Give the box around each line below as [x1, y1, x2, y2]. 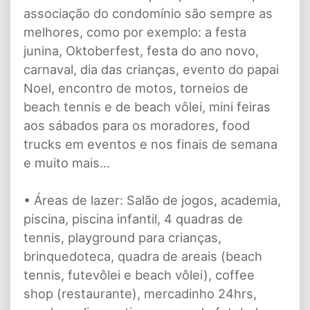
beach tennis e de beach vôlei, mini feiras [24, 98, 271, 114]
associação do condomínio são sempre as [24, 5, 273, 21]
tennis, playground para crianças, [24, 229, 221, 245]
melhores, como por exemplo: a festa [24, 24, 246, 39]
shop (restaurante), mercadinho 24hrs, [24, 285, 257, 301]
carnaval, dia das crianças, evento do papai [24, 61, 279, 77]
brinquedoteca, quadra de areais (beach [24, 248, 262, 264]
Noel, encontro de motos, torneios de [24, 80, 248, 95]
